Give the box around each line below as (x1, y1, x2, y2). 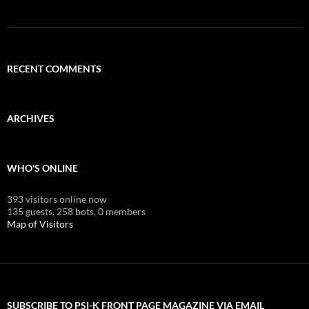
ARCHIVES (7, 112, 54, 124)
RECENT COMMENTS (7, 62, 101, 74)
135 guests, (7, 205, 54, 217)
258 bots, (57, 205, 96, 217)
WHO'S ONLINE (7, 161, 78, 174)
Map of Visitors (7, 217, 73, 230)
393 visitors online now (7, 192, 107, 205)
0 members (98, 205, 146, 217)
